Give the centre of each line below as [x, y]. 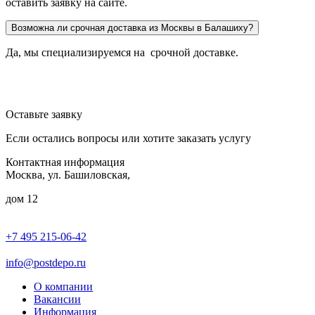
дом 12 [22, 199]
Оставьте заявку [44, 115]
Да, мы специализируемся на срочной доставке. [122, 53]
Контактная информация [65, 162]
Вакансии [57, 300]
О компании [63, 287]
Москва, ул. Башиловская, [68, 175]
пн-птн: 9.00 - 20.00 [135, 240]
